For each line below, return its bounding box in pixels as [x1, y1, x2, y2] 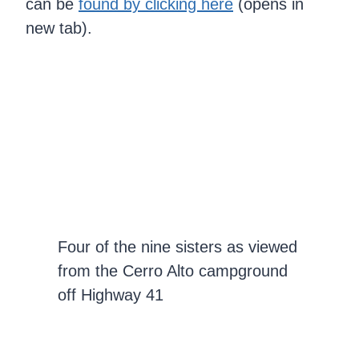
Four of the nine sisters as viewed [58, 237, 297, 256]
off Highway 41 [58, 285, 163, 304]
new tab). [26, 18, 92, 37]
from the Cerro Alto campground [58, 261, 288, 280]
